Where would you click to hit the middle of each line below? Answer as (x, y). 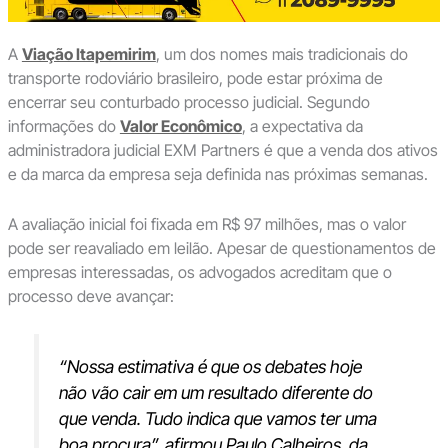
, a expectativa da (302, 126)
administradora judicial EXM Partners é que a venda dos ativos (222, 150)
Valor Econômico (180, 126)
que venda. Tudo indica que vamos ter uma (218, 419)
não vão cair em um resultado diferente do (216, 393)
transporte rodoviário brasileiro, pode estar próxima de (195, 78)
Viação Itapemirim (88, 54)
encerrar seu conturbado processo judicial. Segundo (188, 102)
